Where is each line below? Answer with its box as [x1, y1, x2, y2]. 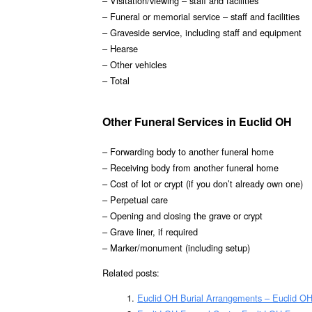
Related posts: [102, 265, 159, 279]
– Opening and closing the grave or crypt [102, 209, 263, 223]
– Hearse [102, 42, 138, 56]
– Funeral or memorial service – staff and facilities [102, 10, 299, 24]
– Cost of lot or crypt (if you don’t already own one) [102, 177, 303, 191]
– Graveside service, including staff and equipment [102, 26, 302, 40]
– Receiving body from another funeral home [102, 161, 279, 175]
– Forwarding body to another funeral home [102, 145, 274, 159]
